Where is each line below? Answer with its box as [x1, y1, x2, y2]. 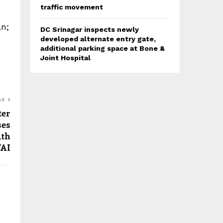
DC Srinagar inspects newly [40, 25, 139, 34]
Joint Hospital [40, 54, 91, 62]
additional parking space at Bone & [40, 44, 165, 53]
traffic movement [40, 3, 103, 11]
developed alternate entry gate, [40, 35, 156, 43]
